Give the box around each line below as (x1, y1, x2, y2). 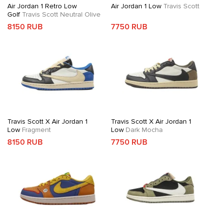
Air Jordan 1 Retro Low (7, 2, 77, 10)
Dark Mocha (123, 126, 163, 134)
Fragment (20, 126, 51, 134)
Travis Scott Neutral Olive (20, 10, 101, 19)
